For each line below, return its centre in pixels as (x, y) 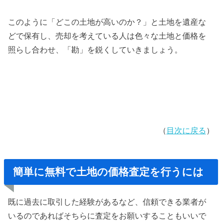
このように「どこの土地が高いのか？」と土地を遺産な (107, 22)
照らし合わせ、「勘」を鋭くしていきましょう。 (95, 50)
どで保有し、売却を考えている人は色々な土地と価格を (107, 36)
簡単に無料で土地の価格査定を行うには (109, 171)
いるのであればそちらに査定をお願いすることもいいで (107, 216)
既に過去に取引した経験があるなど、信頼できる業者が (107, 202)
